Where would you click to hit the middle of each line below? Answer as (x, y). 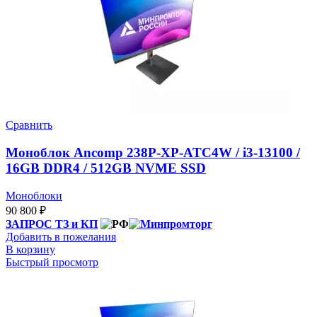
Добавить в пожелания (61, 236)
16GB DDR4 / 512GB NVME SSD (106, 168)
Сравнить (29, 125)
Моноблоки (34, 195)
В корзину (30, 249)
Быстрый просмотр (52, 262)
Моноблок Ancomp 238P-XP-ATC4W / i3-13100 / (153, 152)
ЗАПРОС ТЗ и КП (52, 224)
